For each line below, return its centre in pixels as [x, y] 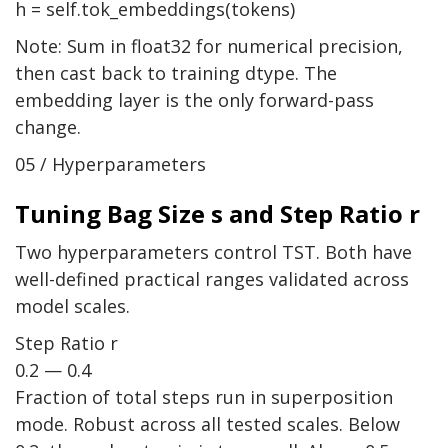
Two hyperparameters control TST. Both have [213, 252]
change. [48, 127]
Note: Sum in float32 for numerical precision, [209, 46]
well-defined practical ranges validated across [212, 279]
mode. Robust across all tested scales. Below [207, 424]
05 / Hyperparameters [110, 164]
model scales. [72, 306]
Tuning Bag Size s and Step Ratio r [217, 214]
